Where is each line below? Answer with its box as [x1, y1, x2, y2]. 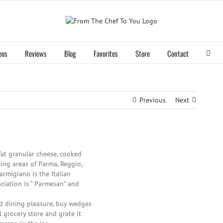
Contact [167, 47, 189, 59]
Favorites [94, 47, 118, 59]
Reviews [25, 47, 47, 59]
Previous [139, 96, 166, 105]
